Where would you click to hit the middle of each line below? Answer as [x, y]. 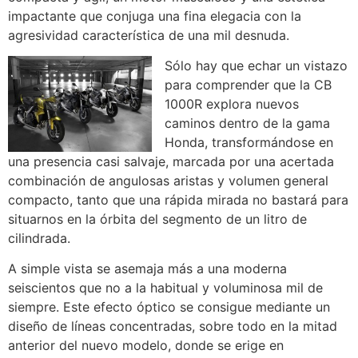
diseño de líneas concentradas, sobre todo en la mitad [173, 326]
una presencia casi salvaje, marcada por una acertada [171, 161]
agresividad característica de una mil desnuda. [149, 35]
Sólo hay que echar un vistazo [256, 65]
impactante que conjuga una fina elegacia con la [155, 16]
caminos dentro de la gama [247, 123]
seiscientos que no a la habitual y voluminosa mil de [165, 288]
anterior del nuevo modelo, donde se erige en [146, 346]
